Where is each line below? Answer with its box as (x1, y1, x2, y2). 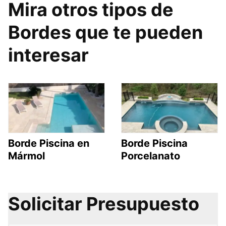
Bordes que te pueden (8, 21, 203, 44)
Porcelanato (121, 149, 180, 162)
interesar (8, 44, 89, 67)
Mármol (8, 149, 45, 162)
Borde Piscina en (8, 137, 89, 149)
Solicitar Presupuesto (8, 192, 199, 215)
